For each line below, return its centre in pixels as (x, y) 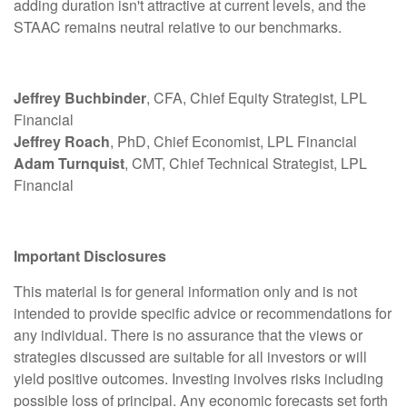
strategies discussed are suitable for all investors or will (190, 357)
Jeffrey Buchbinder (80, 98)
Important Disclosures (90, 256)
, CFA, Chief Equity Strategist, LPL (257, 98)
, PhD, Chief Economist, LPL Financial (233, 142)
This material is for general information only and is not (185, 292)
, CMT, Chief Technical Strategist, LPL (246, 164)
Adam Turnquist (69, 164)
